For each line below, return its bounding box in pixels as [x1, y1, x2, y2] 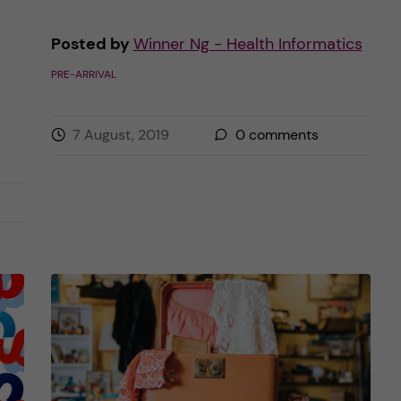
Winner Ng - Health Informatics [132, 33, 363, 55]
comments [244, 125, 319, 144]
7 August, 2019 [72, 125, 169, 144]
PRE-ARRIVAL [50, 67, 116, 81]
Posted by [50, 33, 133, 55]
